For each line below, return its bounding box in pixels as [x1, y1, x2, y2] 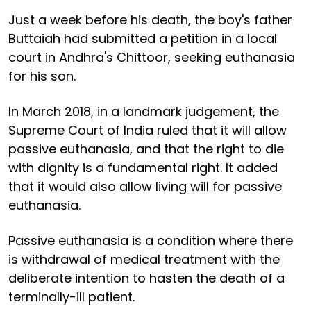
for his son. [8, 67, 76, 85]
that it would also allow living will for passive [8, 177, 282, 195]
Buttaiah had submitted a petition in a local [8, 29, 277, 47]
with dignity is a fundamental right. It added [8, 158, 278, 176]
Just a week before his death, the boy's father [8, 10, 292, 28]
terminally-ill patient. [8, 287, 135, 305]
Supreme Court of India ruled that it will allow [8, 121, 287, 139]
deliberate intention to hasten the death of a [8, 269, 285, 287]
